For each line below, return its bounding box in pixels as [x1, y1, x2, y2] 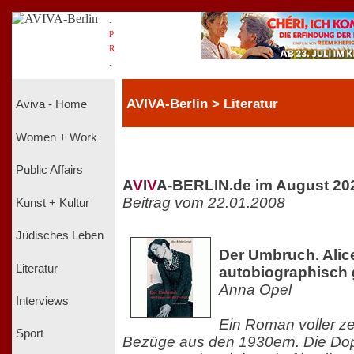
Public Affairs [16, 164, 83, 177]
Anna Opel [219, 281, 292, 298]
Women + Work [16, 130, 97, 144]
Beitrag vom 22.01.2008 [122, 194, 285, 211]
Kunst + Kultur [16, 196, 89, 209]
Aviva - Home [16, 98, 87, 111]
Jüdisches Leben [16, 229, 104, 243]
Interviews [16, 294, 69, 307]
